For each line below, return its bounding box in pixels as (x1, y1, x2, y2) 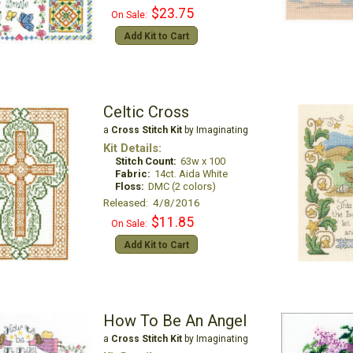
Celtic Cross (102, 102, 189, 121)
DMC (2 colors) (147, 180, 216, 192)
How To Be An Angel (102, 311, 247, 330)
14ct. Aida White (154, 168, 228, 180)
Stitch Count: (114, 155, 176, 167)
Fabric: (114, 168, 150, 180)
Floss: (114, 180, 144, 192)
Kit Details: (102, 141, 162, 155)
